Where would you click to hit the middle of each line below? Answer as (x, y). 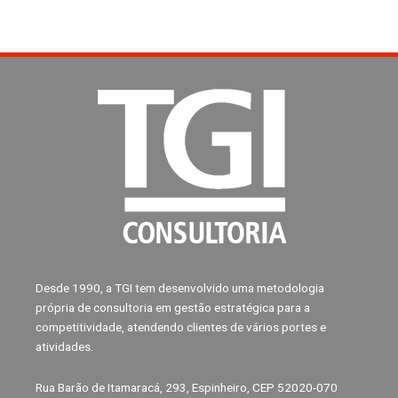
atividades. (64, 347)
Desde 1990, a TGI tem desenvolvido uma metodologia (180, 288)
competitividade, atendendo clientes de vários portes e (181, 327)
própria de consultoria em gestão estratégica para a (173, 308)
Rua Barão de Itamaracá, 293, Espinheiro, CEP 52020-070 (187, 388)
